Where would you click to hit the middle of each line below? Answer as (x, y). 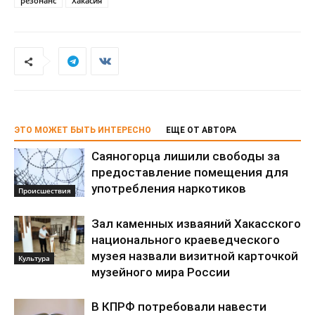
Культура (34, 258)
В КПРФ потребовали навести (179, 307)
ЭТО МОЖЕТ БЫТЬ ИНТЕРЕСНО (83, 130)
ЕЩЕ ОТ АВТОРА (201, 130)
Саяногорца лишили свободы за (186, 156)
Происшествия (45, 190)
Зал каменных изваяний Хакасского (196, 224)
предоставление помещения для (190, 172)
